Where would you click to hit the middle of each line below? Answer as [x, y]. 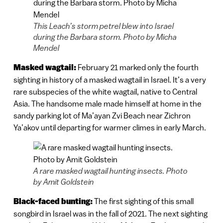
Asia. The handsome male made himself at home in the [107, 104]
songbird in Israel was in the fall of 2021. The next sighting [110, 214]
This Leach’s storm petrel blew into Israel [103, 26]
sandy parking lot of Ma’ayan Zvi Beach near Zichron [102, 116]
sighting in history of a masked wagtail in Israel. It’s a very [110, 80]
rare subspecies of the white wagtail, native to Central [105, 92]
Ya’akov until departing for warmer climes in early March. [110, 128]
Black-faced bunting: [53, 202]
